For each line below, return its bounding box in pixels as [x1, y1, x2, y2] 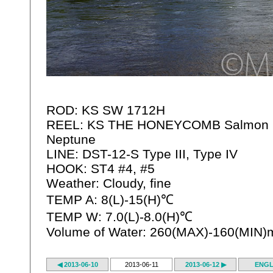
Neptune [46, 132, 96, 146]
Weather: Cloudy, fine [46, 175, 172, 190]
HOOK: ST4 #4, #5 [46, 161, 155, 175]
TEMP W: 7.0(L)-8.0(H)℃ [46, 209, 193, 224]
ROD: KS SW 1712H [46, 102, 166, 117]
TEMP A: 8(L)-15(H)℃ [46, 192, 174, 207]
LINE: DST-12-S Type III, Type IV [46, 146, 238, 161]
